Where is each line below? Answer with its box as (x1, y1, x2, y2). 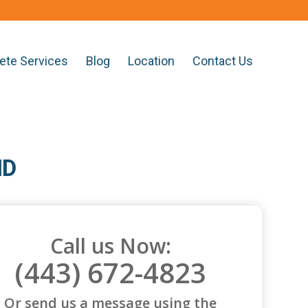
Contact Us (192, 54, 253, 68)
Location (128, 54, 175, 68)
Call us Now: (49, 232, 171, 261)
